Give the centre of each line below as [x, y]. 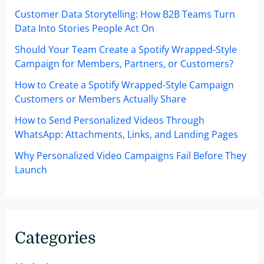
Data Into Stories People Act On [84, 29]
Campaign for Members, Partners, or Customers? [124, 64]
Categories [55, 239]
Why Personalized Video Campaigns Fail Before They [130, 156]
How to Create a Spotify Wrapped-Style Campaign [124, 85]
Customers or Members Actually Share [100, 99]
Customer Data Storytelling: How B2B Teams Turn [125, 14]
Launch [31, 170]
